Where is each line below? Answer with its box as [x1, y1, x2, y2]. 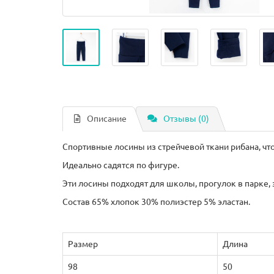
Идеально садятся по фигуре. [62, 160, 179, 170]
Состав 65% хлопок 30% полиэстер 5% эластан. [62, 197, 250, 207]
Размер [68, 239, 98, 249]
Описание [87, 114, 127, 124]
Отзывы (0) [163, 114, 209, 124]
